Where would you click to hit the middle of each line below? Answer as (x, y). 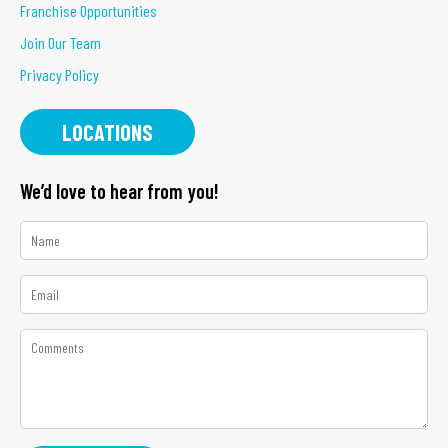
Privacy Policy (59, 74)
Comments (56, 339)
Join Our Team (60, 42)
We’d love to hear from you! (119, 190)
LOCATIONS (107, 131)
